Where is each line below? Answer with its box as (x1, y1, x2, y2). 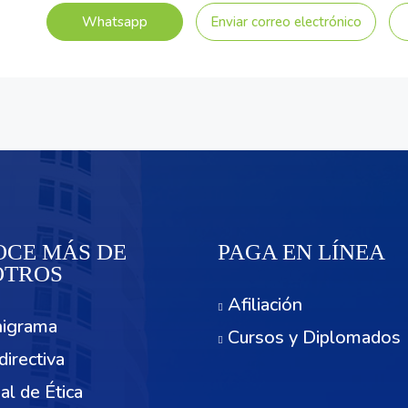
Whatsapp (81, 13, 148, 31)
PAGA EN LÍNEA (218, 240, 385, 264)
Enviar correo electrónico (209, 13, 362, 31)
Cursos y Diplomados (228, 325, 401, 350)
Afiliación (228, 292, 302, 317)
